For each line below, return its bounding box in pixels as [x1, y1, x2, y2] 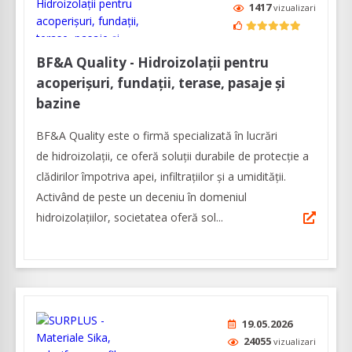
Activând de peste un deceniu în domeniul [36, 189, 247, 205]
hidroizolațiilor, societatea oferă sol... [36, 210, 223, 225]
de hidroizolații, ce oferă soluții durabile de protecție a [36, 148, 309, 164]
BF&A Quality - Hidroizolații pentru [36, 53, 269, 72]
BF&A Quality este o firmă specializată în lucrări [36, 128, 277, 144]
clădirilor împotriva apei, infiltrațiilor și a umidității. [36, 169, 286, 185]
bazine [36, 94, 80, 113]
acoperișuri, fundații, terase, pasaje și [36, 74, 285, 93]
